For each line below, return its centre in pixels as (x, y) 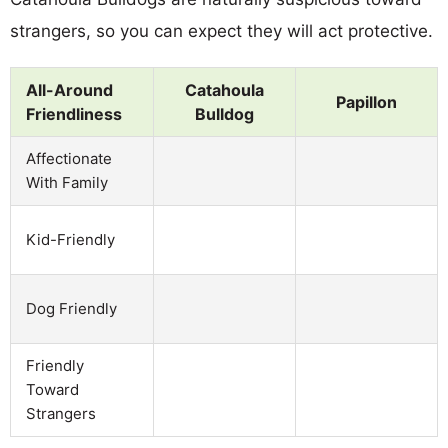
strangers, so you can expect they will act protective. (221, 30)
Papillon (366, 101)
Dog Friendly (71, 308)
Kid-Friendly (70, 239)
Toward (52, 389)
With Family (67, 182)
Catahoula (224, 89)
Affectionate (69, 158)
